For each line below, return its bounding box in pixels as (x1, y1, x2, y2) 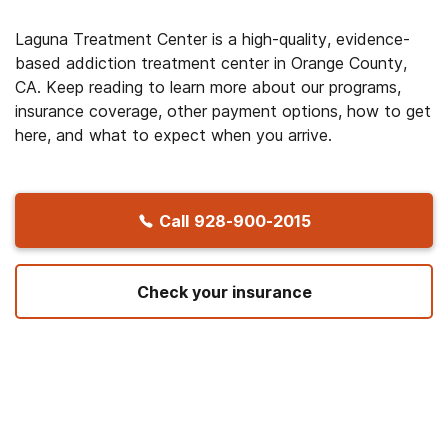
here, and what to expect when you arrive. (15, 125, 332, 145)
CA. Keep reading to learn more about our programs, (15, 77, 401, 97)
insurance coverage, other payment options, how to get (15, 101, 431, 121)
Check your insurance (136, 281, 312, 302)
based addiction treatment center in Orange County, (15, 53, 407, 73)
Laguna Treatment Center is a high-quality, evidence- (15, 29, 410, 49)
